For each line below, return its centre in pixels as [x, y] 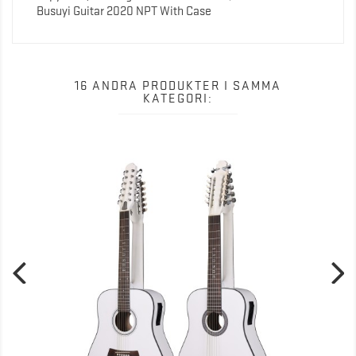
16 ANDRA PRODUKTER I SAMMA [178, 85]
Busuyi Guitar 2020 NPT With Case [124, 11]
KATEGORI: [178, 98]
